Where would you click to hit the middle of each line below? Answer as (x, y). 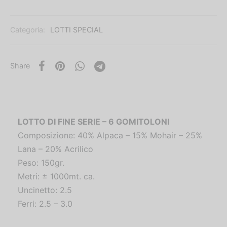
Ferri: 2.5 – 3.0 (45, 203)
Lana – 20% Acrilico (55, 149)
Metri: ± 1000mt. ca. (56, 176)
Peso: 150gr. (41, 162)
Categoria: (29, 30)
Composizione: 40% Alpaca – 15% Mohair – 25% (110, 135)
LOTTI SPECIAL (77, 30)
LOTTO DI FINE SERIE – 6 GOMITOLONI (93, 121)
